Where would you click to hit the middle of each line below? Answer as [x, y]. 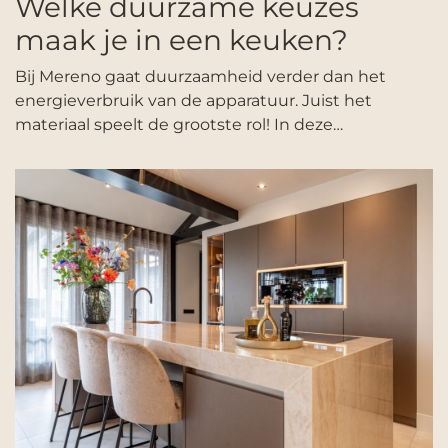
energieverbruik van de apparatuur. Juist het [193, 100]
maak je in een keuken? [181, 39]
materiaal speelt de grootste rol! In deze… [179, 124]
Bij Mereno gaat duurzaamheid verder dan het [200, 76]
